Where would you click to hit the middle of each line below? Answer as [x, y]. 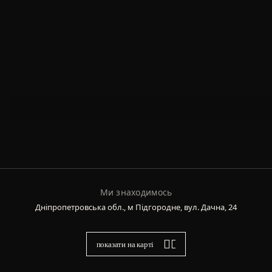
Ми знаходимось [136, 192]
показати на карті [125, 244]
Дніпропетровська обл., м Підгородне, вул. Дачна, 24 [136, 207]
